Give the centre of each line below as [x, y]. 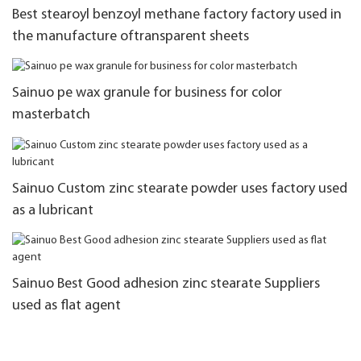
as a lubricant [53, 210]
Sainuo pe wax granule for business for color [147, 93]
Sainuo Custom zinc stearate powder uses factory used [180, 189]
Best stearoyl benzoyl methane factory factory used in [177, 15]
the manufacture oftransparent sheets [131, 36]
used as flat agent [66, 306]
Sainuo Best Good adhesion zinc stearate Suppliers [166, 284]
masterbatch [51, 115]
